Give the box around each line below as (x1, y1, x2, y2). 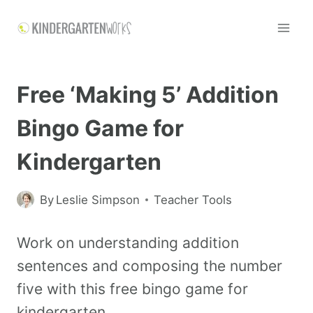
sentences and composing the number (17, 256, 282, 275)
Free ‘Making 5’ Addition (17, 81, 279, 108)
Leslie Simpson (56, 192, 140, 207)
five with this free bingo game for (17, 279, 248, 298)
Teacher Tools (154, 192, 233, 207)
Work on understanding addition (17, 233, 239, 252)
